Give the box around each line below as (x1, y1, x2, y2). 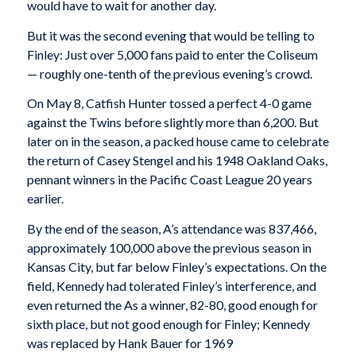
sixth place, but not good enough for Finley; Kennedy (26, 315, 310, 331)
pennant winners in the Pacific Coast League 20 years (26, 172, 312, 188)
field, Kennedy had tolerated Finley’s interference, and (26, 277, 316, 293)
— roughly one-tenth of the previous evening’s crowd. (26, 65, 312, 81)
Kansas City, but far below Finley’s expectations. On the (26, 258, 327, 274)
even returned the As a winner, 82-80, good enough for (26, 296, 318, 312)
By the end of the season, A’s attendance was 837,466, (26, 220, 316, 236)
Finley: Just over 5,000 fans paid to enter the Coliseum (26, 46, 318, 62)
